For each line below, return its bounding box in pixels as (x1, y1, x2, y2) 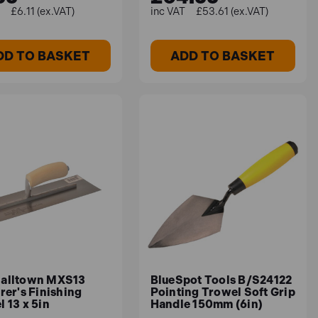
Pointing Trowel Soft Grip (150, 285, 295, 300)
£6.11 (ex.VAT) (11, 5, 75, 18)
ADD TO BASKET (170, 48, 275, 63)
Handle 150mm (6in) (150, 297, 263, 312)
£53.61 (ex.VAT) (195, 5, 268, 18)
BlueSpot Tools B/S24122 (150, 273, 292, 287)
